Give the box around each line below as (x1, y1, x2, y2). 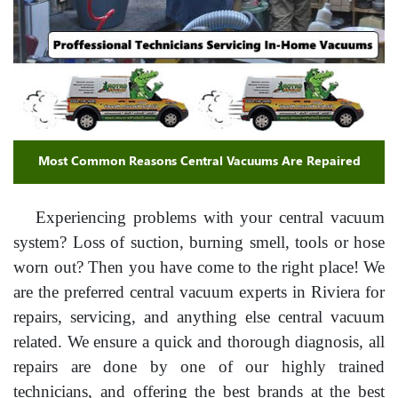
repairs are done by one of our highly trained (13, 357, 385, 377)
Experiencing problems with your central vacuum (36, 208, 385, 227)
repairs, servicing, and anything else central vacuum (13, 307, 385, 327)
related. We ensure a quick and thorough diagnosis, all (13, 332, 385, 352)
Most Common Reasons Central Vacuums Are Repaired (37, 152, 361, 170)
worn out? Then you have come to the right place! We (13, 258, 385, 277)
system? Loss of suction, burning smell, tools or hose (13, 233, 385, 252)
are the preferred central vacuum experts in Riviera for (13, 283, 385, 302)
